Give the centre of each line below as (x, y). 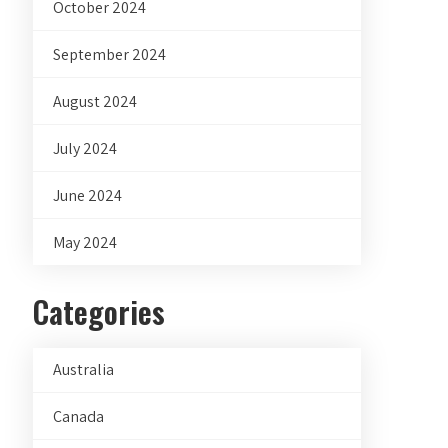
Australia (84, 369)
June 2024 (88, 195)
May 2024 (85, 242)
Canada (79, 416)
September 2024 (110, 54)
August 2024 (95, 101)
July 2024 (85, 148)
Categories (99, 311)
